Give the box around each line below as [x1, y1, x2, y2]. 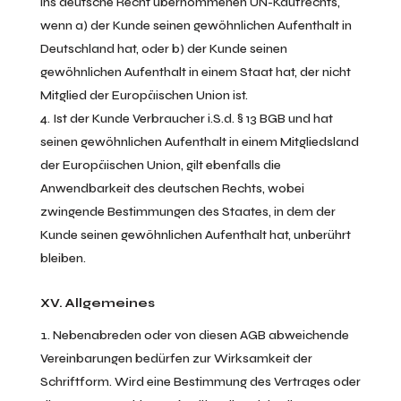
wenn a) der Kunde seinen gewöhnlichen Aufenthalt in [39, 18, 352, 33]
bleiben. [39, 251, 86, 266]
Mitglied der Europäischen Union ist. [39, 88, 248, 103]
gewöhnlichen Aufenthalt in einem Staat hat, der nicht [39, 64, 351, 80]
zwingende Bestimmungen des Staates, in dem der [39, 204, 336, 219]
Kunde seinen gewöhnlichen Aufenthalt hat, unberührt [39, 227, 351, 243]
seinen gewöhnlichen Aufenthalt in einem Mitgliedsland [39, 134, 359, 149]
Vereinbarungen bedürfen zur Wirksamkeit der [39, 351, 312, 366]
